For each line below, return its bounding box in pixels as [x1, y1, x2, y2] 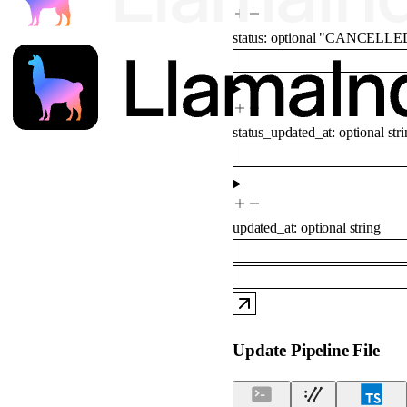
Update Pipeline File [233, 340, 380, 360]
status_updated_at [233, 124, 333, 141]
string [349, 219, 381, 235]
